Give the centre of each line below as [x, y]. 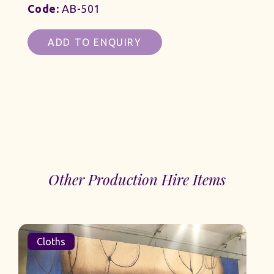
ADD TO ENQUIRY [95, 42]
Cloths [29, 241]
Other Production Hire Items [137, 179]
